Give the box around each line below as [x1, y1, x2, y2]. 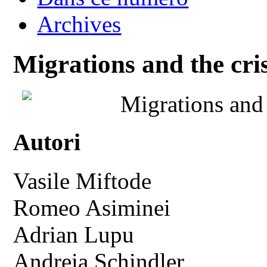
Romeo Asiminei [13, 195, 171, 221]
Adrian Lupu [13, 222, 135, 248]
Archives [37, 11, 122, 37]
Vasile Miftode [13, 168, 152, 194]
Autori [13, 129, 81, 156]
